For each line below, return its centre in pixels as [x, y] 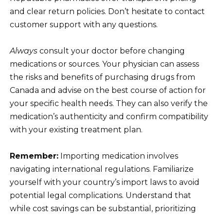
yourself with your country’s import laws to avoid [105, 182]
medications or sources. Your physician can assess [104, 64]
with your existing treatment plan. [76, 129]
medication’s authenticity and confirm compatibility [109, 116]
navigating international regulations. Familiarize [102, 169]
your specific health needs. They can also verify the [109, 103]
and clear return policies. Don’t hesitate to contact [107, 11]
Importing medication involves [118, 156]
